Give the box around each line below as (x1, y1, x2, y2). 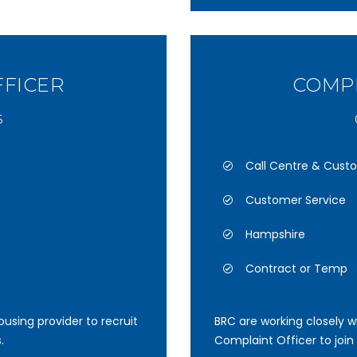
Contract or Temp (245, 261, 347, 277)
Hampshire (245, 226, 305, 242)
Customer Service (245, 192, 346, 208)
